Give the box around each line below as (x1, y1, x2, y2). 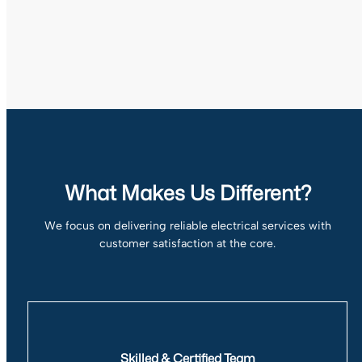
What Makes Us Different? (64, 178, 311, 208)
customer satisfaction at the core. (99, 237, 276, 251)
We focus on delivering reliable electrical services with (44, 219, 331, 234)
